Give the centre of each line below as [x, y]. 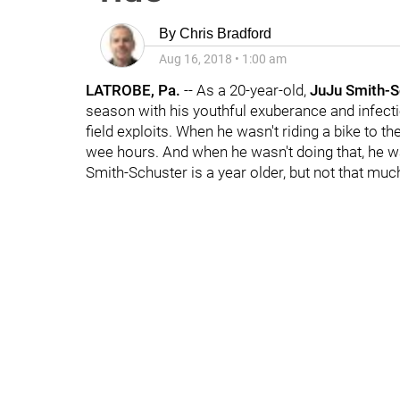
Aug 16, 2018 [196, 59]
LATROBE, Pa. [133, 90]
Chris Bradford [225, 33]
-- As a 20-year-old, [245, 90]
